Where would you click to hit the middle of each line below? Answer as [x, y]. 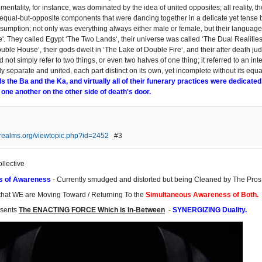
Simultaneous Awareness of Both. [202, 195]
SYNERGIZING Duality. [210, 210]
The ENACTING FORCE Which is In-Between [92, 210]
